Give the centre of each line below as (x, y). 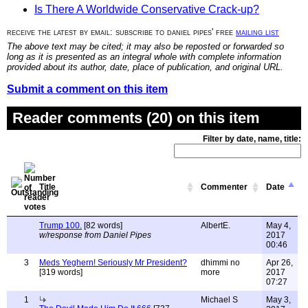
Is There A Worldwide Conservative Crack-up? (147, 10)
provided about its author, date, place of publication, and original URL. (145, 67)
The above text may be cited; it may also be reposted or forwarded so (145, 47)
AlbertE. (216, 226)
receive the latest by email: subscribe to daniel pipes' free (121, 32)
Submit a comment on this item (87, 89)
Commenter (224, 187)
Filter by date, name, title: (252, 139)
